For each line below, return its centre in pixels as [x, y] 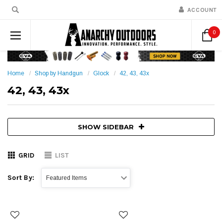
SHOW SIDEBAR [106, 127]
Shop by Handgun [59, 73]
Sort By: [21, 177]
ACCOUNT [202, 10]
